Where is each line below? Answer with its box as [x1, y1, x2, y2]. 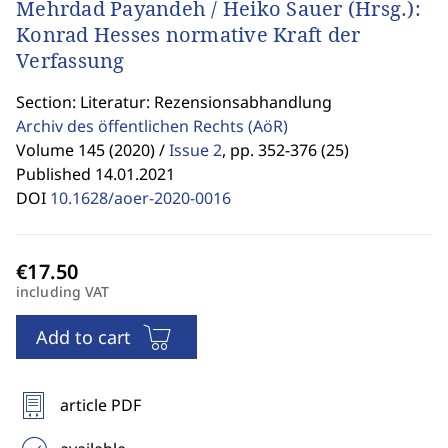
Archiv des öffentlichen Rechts [16, 115, 248, 137]
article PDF [60, 394, 141, 416]
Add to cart [36, 325, 131, 349]
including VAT [16, 282, 110, 301]
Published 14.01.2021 [16, 163, 175, 185]
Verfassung [16, 47, 125, 74]
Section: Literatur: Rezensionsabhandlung [16, 91, 332, 113]
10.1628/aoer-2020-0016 [50, 187, 231, 209]
